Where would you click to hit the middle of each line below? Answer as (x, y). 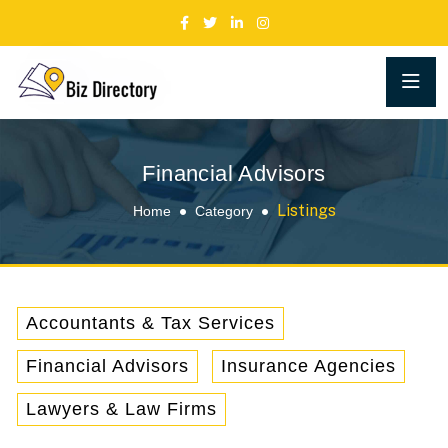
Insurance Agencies (308, 365)
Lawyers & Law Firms (121, 408)
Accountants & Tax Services (150, 322)
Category (223, 210)
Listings (306, 210)
